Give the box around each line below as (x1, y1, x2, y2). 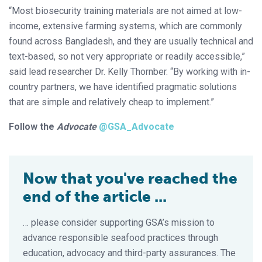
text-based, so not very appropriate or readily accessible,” (9, 51, 245, 63)
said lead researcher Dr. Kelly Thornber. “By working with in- (9, 66, 250, 78)
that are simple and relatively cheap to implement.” (9, 96, 214, 108)
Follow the (9, 121, 57, 133)
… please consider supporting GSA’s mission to (23, 217, 215, 229)
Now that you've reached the (23, 170, 237, 188)
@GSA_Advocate (99, 121, 174, 133)
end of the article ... (23, 188, 167, 206)
